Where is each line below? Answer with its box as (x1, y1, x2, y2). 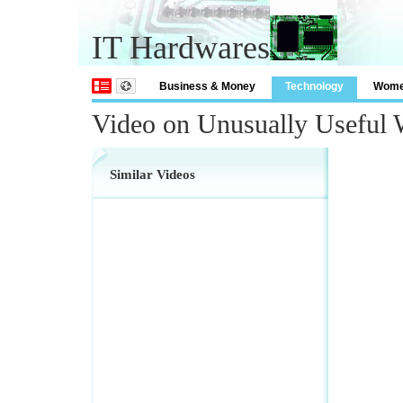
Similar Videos (110, 167, 195, 182)
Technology (285, 80, 344, 93)
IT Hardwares (92, 30, 270, 66)
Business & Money (159, 80, 255, 93)
